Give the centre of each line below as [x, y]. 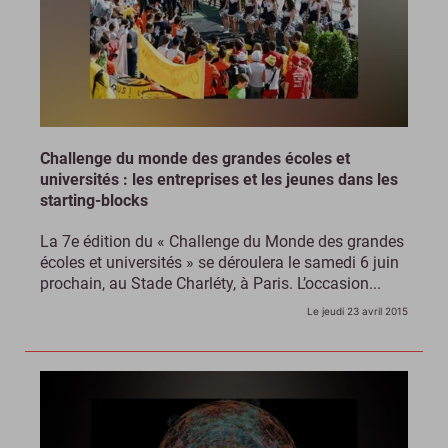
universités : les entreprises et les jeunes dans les [219, 180]
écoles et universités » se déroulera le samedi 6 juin [219, 263]
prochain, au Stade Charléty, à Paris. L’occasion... [210, 284]
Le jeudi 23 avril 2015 [357, 311]
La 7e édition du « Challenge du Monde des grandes [222, 242]
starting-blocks [94, 201]
